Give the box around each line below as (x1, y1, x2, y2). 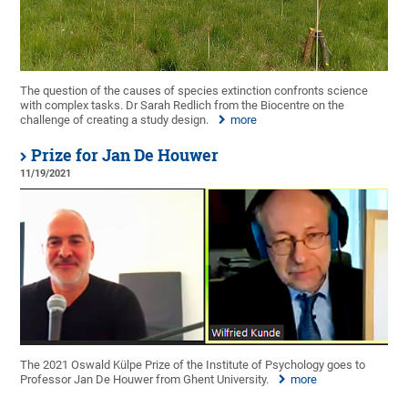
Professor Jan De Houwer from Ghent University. (20, 372, 270, 386)
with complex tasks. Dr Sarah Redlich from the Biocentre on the (20, 98, 345, 113)
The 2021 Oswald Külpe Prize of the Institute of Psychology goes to (20, 357, 366, 372)
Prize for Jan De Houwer (31, 145, 219, 167)
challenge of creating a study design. (20, 113, 209, 127)
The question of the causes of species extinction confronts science (20, 84, 369, 98)
